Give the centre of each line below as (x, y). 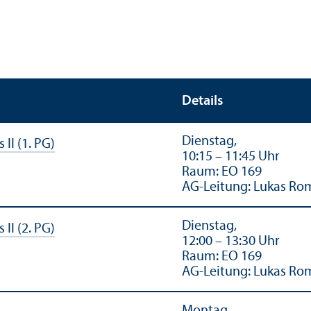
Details (202, 101)
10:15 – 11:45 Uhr (231, 157)
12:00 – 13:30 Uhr (231, 241)
